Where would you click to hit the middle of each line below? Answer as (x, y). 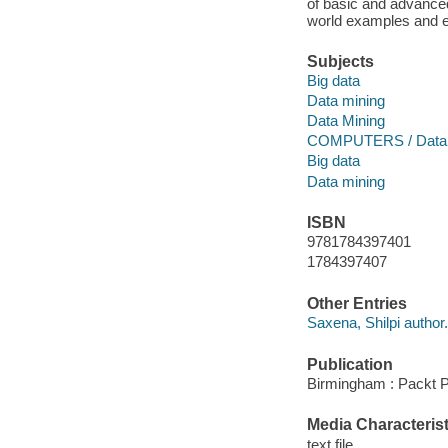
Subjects (340, 61)
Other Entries (356, 303)
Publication (349, 364)
